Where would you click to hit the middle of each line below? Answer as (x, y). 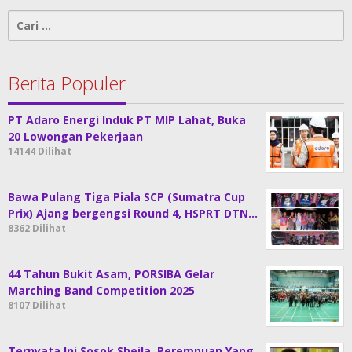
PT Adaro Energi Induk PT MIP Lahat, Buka (127, 120)
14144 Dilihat (40, 152)
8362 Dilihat (37, 229)
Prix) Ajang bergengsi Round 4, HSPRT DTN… (133, 214)
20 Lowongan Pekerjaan (75, 137)
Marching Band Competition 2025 (101, 291)
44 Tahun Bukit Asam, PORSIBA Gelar (111, 274)
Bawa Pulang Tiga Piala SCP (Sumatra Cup (126, 197)
